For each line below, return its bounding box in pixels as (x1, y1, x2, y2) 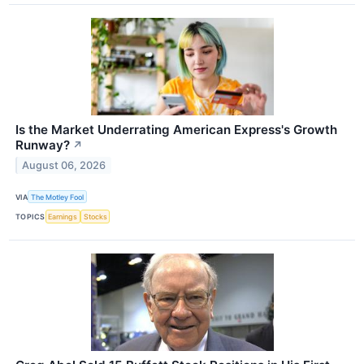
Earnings (48, 211, 78, 221)
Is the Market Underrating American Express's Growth (15, 122, 337, 138)
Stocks (83, 211, 107, 221)
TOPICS (15, 211, 45, 221)
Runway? (15, 137, 70, 154)
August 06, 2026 (22, 159, 106, 171)
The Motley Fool (31, 192, 84, 201)
